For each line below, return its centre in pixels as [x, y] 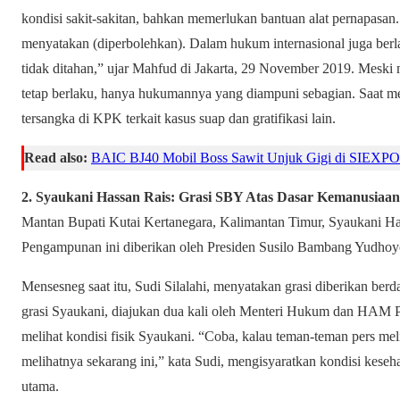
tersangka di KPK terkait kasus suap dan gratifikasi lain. [179, 118]
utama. [40, 386]
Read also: [56, 157]
